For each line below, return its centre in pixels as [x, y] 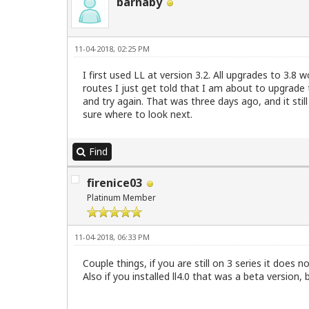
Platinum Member [121, 198]
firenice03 [114, 183]
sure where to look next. [138, 114]
